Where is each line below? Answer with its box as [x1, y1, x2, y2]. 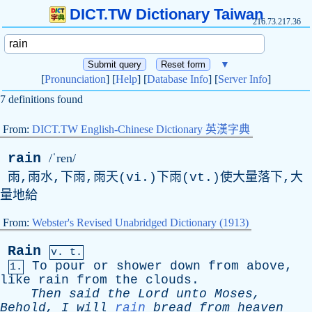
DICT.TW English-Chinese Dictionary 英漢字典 [32, 123, 250, 135]
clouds [146, 273, 192, 287]
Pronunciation [45, 73, 106, 85]
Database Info [147, 73, 208, 85]
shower [116, 259, 162, 273]
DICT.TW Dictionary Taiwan [69, 6, 263, 23]
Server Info [218, 73, 267, 85]
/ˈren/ [49, 151, 76, 165]
